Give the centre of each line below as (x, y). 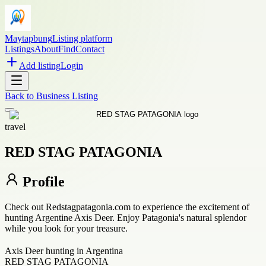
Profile (42, 181)
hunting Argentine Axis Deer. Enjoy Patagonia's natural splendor (126, 217)
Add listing (40, 66)
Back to (20, 96)
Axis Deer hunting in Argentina (64, 251)
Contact (90, 49)
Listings (20, 49)
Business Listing (67, 96)
